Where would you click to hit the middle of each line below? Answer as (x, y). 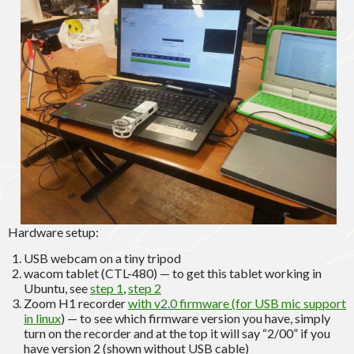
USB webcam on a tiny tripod (102, 258)
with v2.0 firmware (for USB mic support (237, 303)
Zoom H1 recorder (76, 303)
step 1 (107, 288)
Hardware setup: (53, 232)
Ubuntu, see (57, 288)
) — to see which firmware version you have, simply (196, 318)
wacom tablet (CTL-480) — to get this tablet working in (173, 273)
